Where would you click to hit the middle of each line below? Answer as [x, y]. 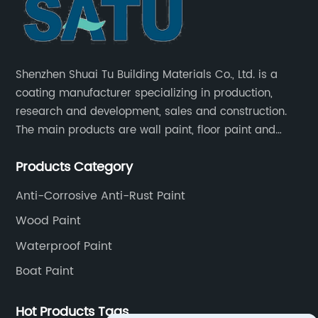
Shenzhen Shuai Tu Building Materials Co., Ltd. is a [147, 75]
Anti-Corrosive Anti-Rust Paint [101, 196]
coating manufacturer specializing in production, [144, 93]
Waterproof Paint [64, 246]
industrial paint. [57, 148]
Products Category [75, 167]
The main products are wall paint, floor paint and [146, 130]
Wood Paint [49, 221]
